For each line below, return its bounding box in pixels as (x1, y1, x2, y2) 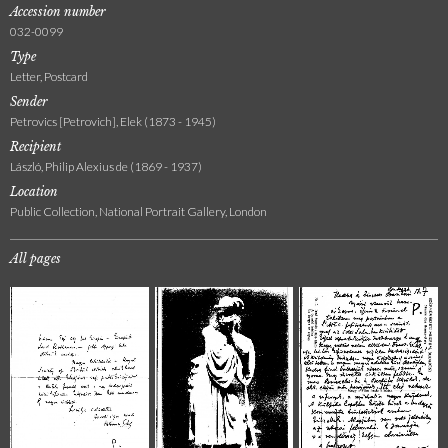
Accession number (10, 4, 106, 20)
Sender (10, 94, 48, 110)
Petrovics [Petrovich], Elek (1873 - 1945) (10, 114, 216, 130)
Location (10, 184, 58, 200)
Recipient (10, 139, 61, 155)
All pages (10, 251, 61, 267)
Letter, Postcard (10, 69, 88, 85)
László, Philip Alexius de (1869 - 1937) (10, 159, 202, 175)
